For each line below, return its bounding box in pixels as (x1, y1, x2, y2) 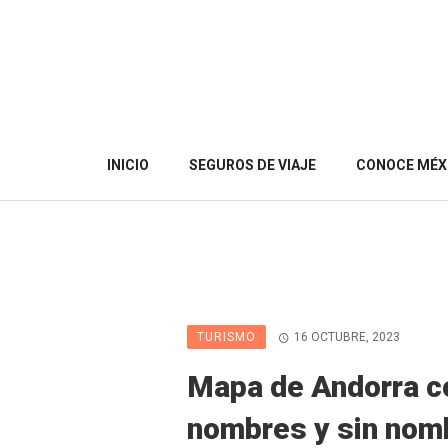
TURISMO (197, 330, 256, 344)
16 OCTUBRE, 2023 (293, 330, 400, 344)
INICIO (107, 157, 149, 173)
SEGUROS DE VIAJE (189, 157, 316, 173)
